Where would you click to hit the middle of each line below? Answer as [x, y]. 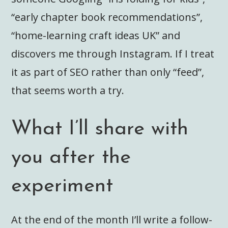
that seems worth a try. [68, 90]
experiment [62, 186]
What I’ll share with [100, 129]
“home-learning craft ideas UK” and [96, 35]
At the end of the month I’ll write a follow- [112, 219]
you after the [71, 158]
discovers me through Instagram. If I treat [113, 53]
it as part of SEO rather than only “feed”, [108, 72]
